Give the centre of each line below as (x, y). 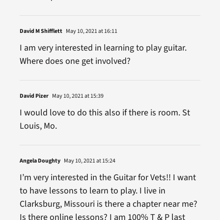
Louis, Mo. (38, 126)
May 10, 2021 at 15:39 (77, 96)
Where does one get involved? (75, 61)
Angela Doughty (40, 161)
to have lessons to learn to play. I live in (92, 191)
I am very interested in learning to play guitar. (103, 48)
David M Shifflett (41, 31)
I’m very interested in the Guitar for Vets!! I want (108, 177)
